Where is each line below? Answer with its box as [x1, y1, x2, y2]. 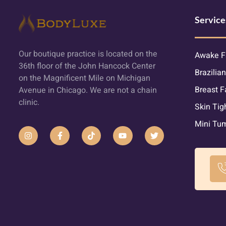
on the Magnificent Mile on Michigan [19, 72, 150, 85]
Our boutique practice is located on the [19, 48, 157, 61]
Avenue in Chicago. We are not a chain [19, 84, 157, 97]
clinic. [19, 96, 39, 109]
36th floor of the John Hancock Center [19, 60, 155, 73]
